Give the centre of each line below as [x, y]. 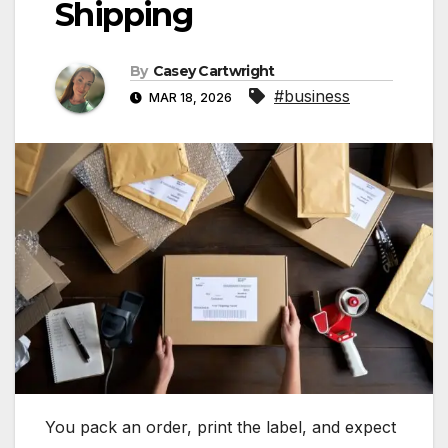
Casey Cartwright [213, 71]
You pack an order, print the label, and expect [220, 427]
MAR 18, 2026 [190, 98]
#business [312, 96]
